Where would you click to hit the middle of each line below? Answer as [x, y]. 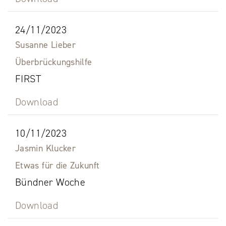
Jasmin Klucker [46, 149]
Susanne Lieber [46, 45]
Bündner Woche [50, 182]
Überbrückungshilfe [54, 62]
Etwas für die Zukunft [58, 166]
